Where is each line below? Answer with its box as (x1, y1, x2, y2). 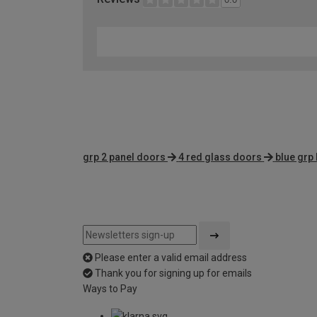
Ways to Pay (83, 283, 137, 295)
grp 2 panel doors (83, 151, 166, 163)
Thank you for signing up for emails (95, 267, 252, 279)
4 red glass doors (178, 151, 263, 163)
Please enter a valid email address (95, 252, 247, 264)
